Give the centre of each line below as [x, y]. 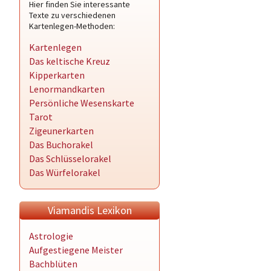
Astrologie [51, 236]
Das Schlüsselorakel [70, 158]
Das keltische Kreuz [70, 61]
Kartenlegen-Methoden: [72, 26]
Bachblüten [53, 264]
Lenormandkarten [67, 89]
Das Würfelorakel [65, 172]
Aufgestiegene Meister [76, 250]
